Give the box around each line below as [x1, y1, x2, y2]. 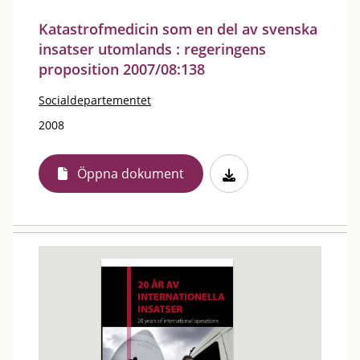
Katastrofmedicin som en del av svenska [39, 19, 317, 39]
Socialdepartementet [39, 92, 151, 108]
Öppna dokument [77, 165, 184, 182]
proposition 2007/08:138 [39, 59, 205, 79]
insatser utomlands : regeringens [39, 39, 266, 59]
